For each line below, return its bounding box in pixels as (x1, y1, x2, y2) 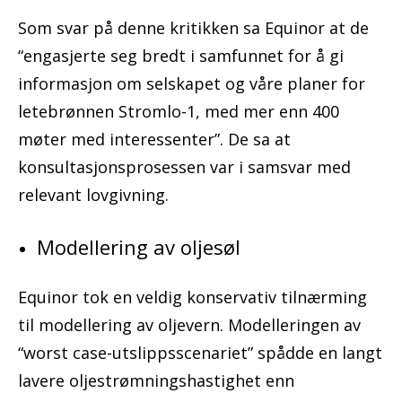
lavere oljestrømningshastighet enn (18, 370, 294, 392)
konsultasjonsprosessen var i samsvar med (18, 156, 351, 179)
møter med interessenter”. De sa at (18, 128, 291, 151)
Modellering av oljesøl (37, 233, 240, 261)
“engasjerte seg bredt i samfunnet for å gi (18, 45, 344, 67)
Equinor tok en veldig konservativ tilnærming (18, 286, 367, 309)
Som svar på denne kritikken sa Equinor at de (18, 17, 369, 39)
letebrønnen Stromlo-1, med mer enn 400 (18, 100, 339, 123)
